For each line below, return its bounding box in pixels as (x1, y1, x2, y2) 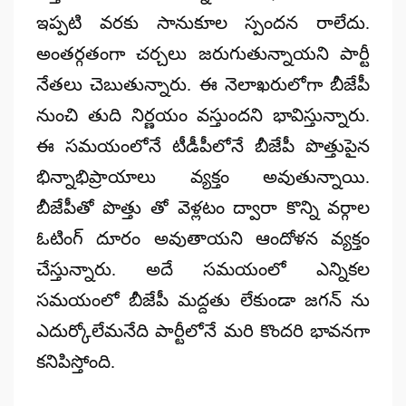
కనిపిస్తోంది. (35, 351, 115, 372)
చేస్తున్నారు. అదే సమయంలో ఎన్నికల (35, 258, 371, 279)
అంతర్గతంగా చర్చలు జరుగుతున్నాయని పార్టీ (35, 43, 371, 63)
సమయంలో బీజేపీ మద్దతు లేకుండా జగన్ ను (35, 289, 371, 310)
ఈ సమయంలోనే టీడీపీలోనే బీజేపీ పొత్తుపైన (35, 135, 371, 156)
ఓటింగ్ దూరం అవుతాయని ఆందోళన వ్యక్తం (35, 227, 371, 248)
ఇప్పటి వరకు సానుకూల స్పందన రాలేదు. (35, 12, 371, 33)
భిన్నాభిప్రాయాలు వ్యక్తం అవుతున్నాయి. (35, 166, 371, 187)
